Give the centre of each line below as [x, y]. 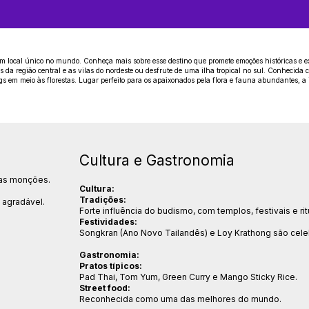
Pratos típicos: [111, 266]
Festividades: [109, 221]
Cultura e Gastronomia [157, 161]
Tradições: [103, 199]
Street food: [105, 288]
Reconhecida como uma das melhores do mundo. [181, 299]
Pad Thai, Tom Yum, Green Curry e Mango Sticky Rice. [189, 277]
